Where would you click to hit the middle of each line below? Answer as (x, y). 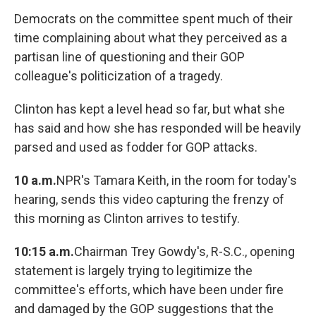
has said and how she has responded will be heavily (158, 128)
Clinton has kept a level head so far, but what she (150, 109)
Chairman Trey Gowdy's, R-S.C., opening (184, 252)
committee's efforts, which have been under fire (149, 290)
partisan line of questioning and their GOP (129, 57)
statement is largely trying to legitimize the (133, 271)
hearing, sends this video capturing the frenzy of (149, 200)
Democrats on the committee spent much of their (153, 19)
